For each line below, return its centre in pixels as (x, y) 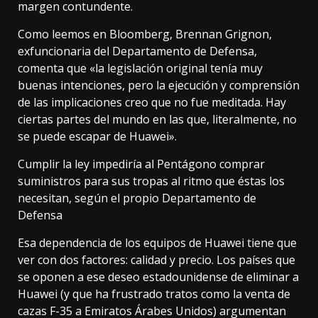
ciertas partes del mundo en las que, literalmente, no (157, 120)
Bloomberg (139, 34)
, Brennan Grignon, (221, 34)
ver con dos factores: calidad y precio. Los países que (157, 260)
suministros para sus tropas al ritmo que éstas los (151, 181)
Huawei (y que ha (65, 294)
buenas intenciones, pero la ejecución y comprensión (159, 86)
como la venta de (244, 294)
